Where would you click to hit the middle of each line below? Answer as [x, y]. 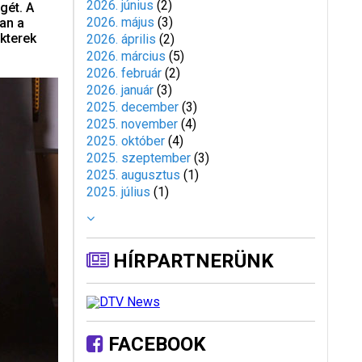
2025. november [132, 124]
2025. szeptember [138, 158]
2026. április [121, 39]
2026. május [120, 22]
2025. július [118, 192]
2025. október [125, 141]
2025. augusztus [133, 175]
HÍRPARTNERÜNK [191, 261]
